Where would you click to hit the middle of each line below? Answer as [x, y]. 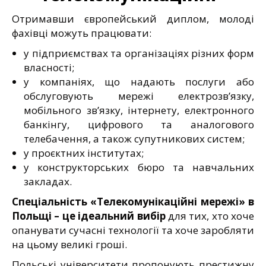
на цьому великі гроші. [69, 244]
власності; [49, 67]
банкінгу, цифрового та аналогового [139, 124]
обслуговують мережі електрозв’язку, [139, 96]
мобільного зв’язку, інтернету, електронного [139, 110]
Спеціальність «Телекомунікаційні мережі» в [133, 201]
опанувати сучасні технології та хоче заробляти [133, 230]
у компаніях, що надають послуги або [139, 81]
